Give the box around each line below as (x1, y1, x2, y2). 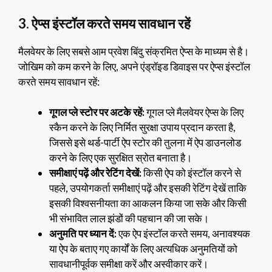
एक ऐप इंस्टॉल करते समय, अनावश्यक (117, 227, 250, 240)
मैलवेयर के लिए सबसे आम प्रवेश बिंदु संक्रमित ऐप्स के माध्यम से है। (18, 44, 249, 58)
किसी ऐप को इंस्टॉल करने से (141, 166, 241, 180)
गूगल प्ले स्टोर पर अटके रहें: (49, 106, 144, 119)
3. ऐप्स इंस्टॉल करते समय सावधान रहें (18, 15, 191, 32)
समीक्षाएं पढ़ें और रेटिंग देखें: (49, 166, 141, 180)
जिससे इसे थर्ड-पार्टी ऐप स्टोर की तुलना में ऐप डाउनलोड (49, 136, 241, 149)
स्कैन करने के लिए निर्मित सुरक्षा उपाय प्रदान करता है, (49, 121, 236, 134)
